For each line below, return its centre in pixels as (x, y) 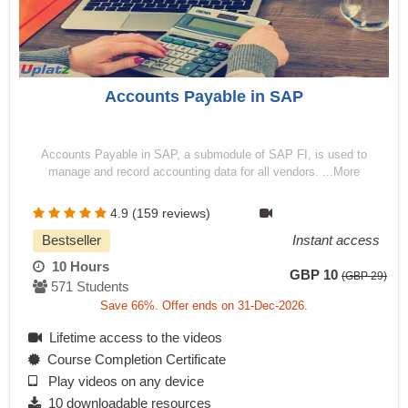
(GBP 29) (364, 276)
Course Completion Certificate (133, 360)
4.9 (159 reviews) (160, 214)
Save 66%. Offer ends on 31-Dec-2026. (204, 306)
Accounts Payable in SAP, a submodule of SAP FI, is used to (204, 155)
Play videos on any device (121, 382)
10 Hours (77, 267)
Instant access (336, 241)
